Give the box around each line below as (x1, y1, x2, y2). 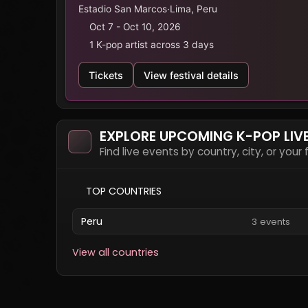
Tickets (89, 69, 123, 81)
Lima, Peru (170, 3, 217, 14)
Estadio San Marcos (78, 3, 167, 14)
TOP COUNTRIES (86, 184, 162, 198)
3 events (251, 214, 290, 228)
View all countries (72, 245, 159, 259)
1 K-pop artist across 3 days (89, 39, 214, 50)
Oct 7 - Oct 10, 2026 (89, 21, 181, 32)
